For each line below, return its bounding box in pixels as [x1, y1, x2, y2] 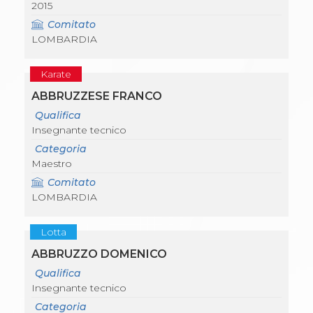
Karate [41, 68, 71, 81]
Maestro [31, 157, 72, 170]
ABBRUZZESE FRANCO [31, 89, 162, 103]
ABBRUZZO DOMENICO [31, 247, 167, 261]
